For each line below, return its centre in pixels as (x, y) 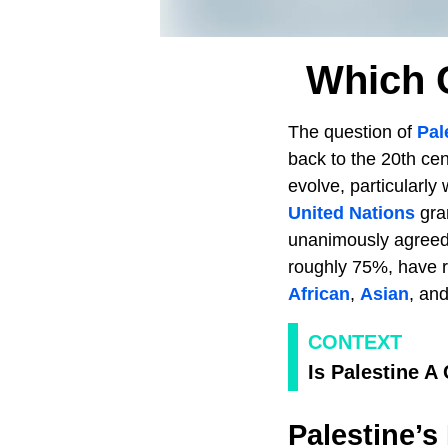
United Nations (351, 212)
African (319, 293)
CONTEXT (355, 341)
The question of (352, 131)
